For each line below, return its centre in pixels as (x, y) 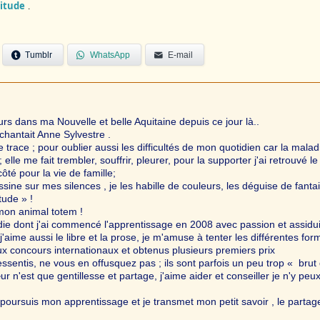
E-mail (180, 55)
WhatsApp (110, 55)
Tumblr (39, 55)
